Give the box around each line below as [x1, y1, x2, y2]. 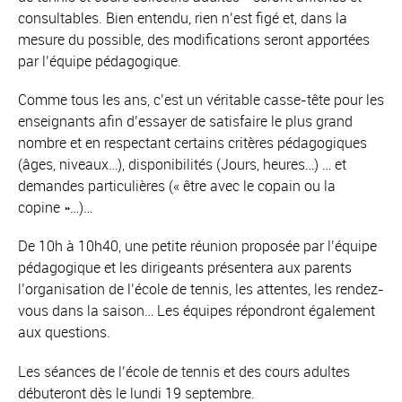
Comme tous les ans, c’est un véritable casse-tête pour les [18, 90, 384, 110]
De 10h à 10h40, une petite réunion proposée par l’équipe [18, 236, 377, 257]
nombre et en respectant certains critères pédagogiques [18, 133, 367, 153]
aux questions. [18, 322, 110, 343]
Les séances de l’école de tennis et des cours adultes [18, 361, 350, 381]
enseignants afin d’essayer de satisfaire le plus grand [18, 111, 353, 132]
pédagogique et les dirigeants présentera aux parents [18, 258, 352, 278]
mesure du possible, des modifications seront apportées [18, 30, 370, 49]
